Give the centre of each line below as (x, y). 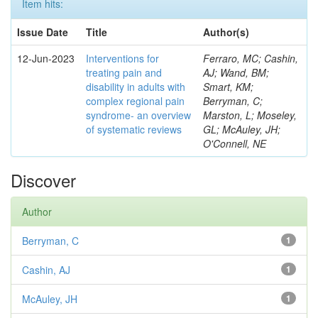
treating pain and (124, 72)
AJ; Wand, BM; (236, 72)
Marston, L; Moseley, (250, 115)
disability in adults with (136, 87)
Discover (43, 180)
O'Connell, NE (235, 143)
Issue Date (43, 32)
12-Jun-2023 (46, 58)
